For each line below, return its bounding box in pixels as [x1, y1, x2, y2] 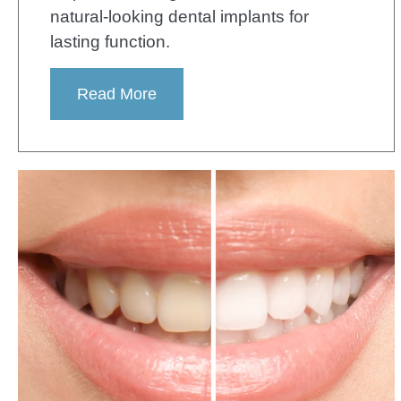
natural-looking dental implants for [50, 6, 309, 26]
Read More [77, 84, 157, 103]
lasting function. [50, 31, 170, 51]
